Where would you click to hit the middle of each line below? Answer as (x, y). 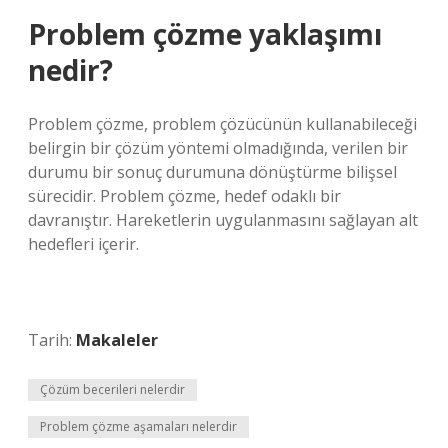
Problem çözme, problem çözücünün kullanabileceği (222, 124)
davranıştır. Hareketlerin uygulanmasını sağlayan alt (223, 220)
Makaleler (117, 340)
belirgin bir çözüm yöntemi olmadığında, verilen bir (218, 148)
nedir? (70, 70)
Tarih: (52, 340)
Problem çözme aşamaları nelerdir (138, 426)
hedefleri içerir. (83, 244)
